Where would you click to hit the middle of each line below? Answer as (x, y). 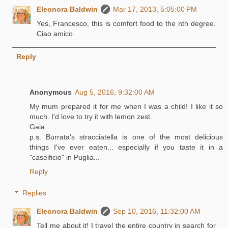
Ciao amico (55, 34)
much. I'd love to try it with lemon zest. (91, 117)
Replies (35, 193)
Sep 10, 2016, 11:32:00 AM (157, 211)
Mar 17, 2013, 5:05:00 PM (155, 9)
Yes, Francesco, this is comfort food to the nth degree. (126, 24)
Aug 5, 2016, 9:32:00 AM (115, 92)
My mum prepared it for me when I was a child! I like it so (126, 107)
